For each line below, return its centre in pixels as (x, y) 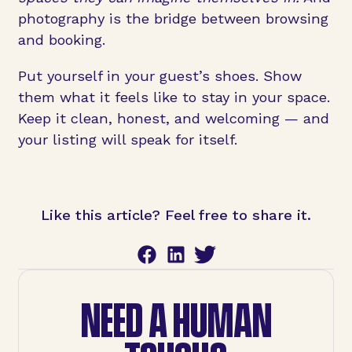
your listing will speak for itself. (127, 139)
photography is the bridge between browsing (173, 19)
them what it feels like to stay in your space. (174, 97)
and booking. (61, 40)
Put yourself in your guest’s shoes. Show (159, 75)
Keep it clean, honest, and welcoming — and (173, 118)
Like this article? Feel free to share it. (176, 215)
